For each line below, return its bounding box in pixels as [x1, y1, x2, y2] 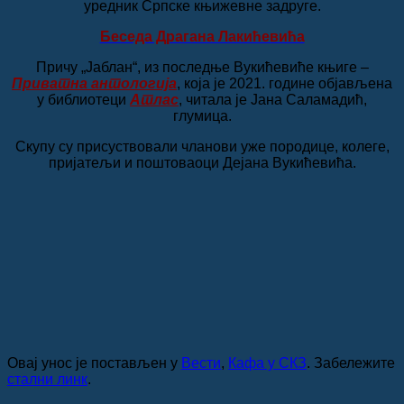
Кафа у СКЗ [228, 354, 307, 371]
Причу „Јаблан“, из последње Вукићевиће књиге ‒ [35, 59, 369, 75]
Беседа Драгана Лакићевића [99, 28, 305, 44]
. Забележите [307, 354, 395, 371]
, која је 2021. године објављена [177, 75, 392, 91]
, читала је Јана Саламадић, [179, 91, 367, 107]
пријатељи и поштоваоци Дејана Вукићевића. [48, 154, 356, 170]
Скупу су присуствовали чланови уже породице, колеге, [14, 138, 390, 154]
